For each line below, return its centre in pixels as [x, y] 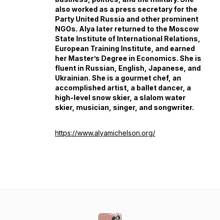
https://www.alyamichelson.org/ [105, 133]
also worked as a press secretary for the [126, 9]
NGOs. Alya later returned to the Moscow [127, 29]
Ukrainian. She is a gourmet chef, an [118, 78]
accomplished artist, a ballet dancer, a [123, 88]
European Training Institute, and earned [125, 48]
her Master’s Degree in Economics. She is [128, 58]
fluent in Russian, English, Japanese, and [128, 68]
